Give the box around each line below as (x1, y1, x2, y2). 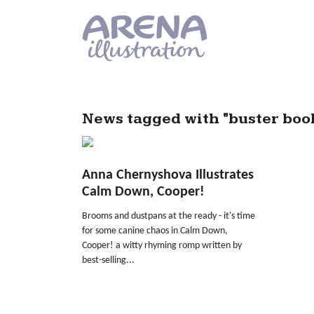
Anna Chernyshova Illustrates (82, 168, 254, 182)
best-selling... (82, 254, 135, 266)
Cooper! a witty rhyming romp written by (82, 240, 242, 251)
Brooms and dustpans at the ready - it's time (82, 210, 255, 221)
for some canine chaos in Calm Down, (82, 225, 228, 236)
